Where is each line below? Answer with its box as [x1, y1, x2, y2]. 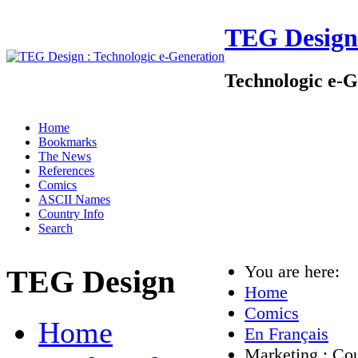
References [38, 164, 94, 177]
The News [38, 149, 91, 163]
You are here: [245, 261, 349, 281]
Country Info [38, 207, 104, 221]
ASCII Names [38, 193, 110, 206]
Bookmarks [38, 135, 97, 149]
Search [38, 221, 73, 235]
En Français [245, 324, 328, 344]
